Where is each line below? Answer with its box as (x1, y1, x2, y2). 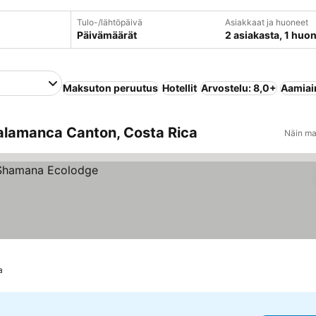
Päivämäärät (76, 29, 137, 41)
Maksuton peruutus (62, 82, 158, 94)
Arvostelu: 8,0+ (200, 82, 276, 94)
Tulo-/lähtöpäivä (76, 17, 142, 28)
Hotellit (162, 82, 197, 94)
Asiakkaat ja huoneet (224, 17, 308, 28)
